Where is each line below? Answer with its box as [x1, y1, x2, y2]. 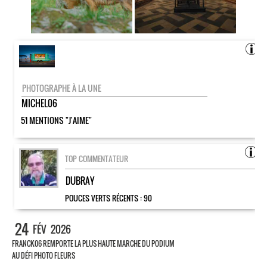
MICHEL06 [21, 97, 57, 110]
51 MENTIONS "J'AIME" [21, 114, 92, 126]
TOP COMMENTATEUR [65, 153, 128, 164]
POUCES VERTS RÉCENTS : [65, 192, 144, 204]
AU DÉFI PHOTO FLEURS [12, 250, 75, 260]
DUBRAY [66, 174, 94, 187]
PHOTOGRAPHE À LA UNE [22, 82, 101, 94]
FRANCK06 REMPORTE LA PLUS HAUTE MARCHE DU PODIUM [12, 238, 175, 249]
